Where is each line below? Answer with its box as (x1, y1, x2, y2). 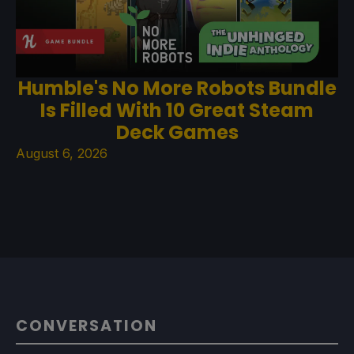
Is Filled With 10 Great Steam (40, 96, 314, 123)
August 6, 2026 (16, 145, 107, 161)
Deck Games (115, 119, 239, 145)
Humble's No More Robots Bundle (17, 74, 337, 101)
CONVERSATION (16, 314, 157, 337)
